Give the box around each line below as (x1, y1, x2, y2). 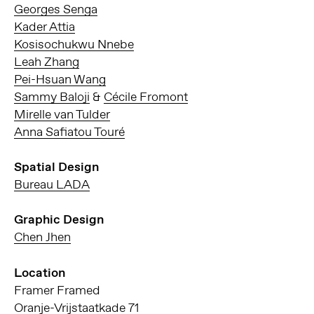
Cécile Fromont (103, 88, 188, 105)
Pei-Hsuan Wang (13, 70, 106, 88)
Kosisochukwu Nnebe (13, 35, 134, 53)
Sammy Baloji (13, 88, 90, 105)
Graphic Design (13, 211, 104, 228)
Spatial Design (13, 158, 99, 176)
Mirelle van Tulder (13, 105, 110, 123)
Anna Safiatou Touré (13, 123, 125, 140)
